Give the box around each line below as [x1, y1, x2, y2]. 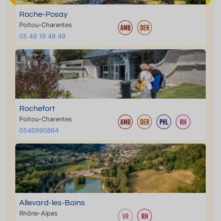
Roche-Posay [19, 10, 68, 18]
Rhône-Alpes [19, 210, 58, 217]
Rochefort [19, 105, 55, 112]
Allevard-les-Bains [19, 199, 85, 207]
